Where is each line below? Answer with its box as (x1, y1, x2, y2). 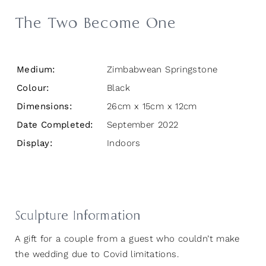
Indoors (107, 138, 141, 149)
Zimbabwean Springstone (107, 64, 218, 75)
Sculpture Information (15, 208, 141, 225)
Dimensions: (17, 101, 72, 112)
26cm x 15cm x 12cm (107, 101, 197, 112)
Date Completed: (17, 119, 93, 131)
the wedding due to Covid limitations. (15, 248, 182, 259)
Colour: (17, 83, 49, 94)
